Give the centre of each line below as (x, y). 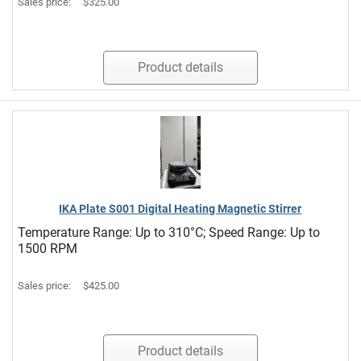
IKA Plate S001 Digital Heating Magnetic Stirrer (180, 208)
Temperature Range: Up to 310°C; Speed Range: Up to (169, 232)
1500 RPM (48, 248)
